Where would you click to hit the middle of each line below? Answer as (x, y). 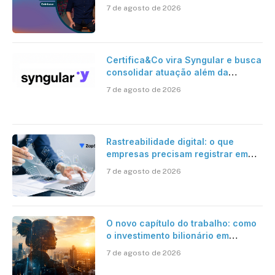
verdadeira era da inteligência (172, 260)
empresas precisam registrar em (177, 154)
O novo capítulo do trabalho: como (181, 223)
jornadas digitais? (145, 166)
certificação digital (148, 85)
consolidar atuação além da (167, 72)
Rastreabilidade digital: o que (170, 142)
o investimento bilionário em (167, 236)
